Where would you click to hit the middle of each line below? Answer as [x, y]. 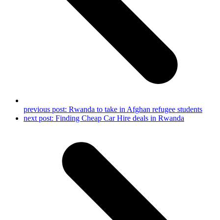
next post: [40, 118]
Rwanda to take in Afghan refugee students [136, 110]
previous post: [46, 110]
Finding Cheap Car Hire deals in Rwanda [120, 118]
